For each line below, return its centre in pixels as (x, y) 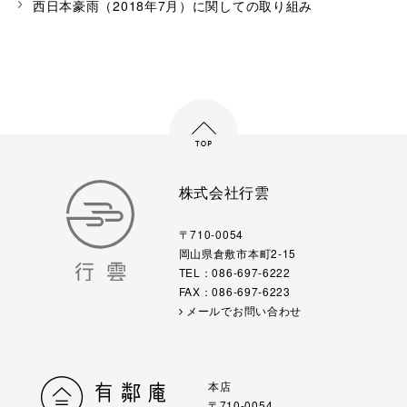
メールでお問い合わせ (243, 311)
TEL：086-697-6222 (234, 273)
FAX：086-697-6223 (234, 292)
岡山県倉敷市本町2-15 (238, 253)
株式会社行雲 (224, 193)
